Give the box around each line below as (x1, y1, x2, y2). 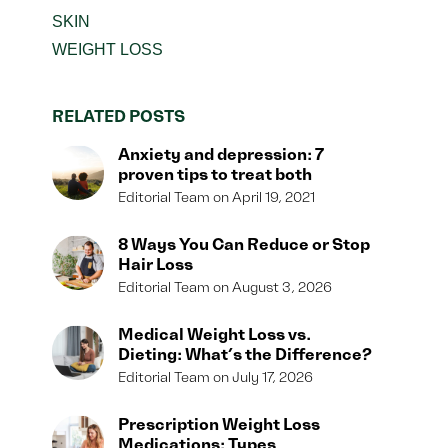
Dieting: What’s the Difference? (118, 345, 373, 365)
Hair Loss (118, 255, 194, 275)
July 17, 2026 (229, 369, 314, 386)
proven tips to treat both (118, 165, 313, 185)
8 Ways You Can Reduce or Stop (118, 235, 371, 255)
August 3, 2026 (229, 279, 333, 296)
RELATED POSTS (52, 107, 186, 127)
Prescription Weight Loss (118, 415, 321, 435)
